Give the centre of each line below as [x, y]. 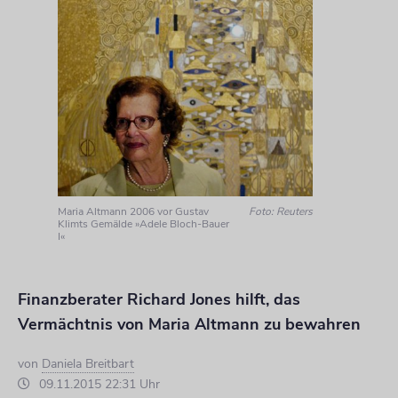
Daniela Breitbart [88, 363]
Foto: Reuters [281, 211]
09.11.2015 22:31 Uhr [98, 384]
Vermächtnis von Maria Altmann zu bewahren [189, 324]
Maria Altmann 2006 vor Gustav [133, 211]
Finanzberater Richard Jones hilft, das [159, 299]
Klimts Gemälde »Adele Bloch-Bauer [143, 223]
